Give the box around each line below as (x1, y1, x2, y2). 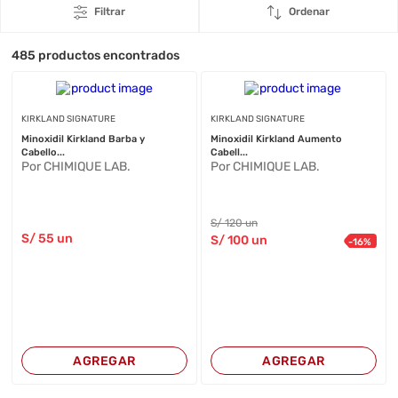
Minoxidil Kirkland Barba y (21, 133, 146, 145)
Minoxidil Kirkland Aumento (210, 133, 298, 145)
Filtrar (94, 5, 125, 18)
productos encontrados (36, 48, 180, 63)
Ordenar (289, 5, 330, 18)
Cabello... (21, 147, 66, 158)
